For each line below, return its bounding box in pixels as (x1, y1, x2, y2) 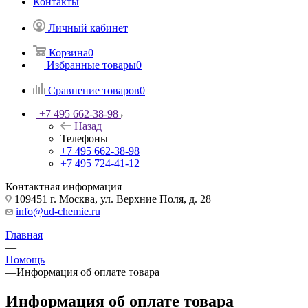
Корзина (49, 46, 88, 58)
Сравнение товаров (48, 84, 140, 96)
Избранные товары (47, 58, 136, 71)
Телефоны (60, 132, 108, 144)
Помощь (5, 253, 45, 265)
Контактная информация (5, 180, 122, 192)
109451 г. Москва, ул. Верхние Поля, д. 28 (12, 192, 211, 205)
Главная (5, 228, 43, 241)
